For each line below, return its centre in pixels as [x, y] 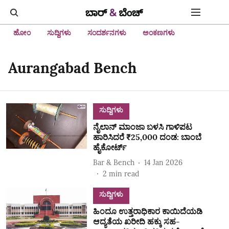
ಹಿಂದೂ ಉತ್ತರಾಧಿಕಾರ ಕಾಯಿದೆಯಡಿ [147, 211]
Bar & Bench [113, 162]
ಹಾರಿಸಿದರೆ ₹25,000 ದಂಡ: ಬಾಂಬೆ [147, 137]
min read [124, 174]
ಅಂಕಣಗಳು [159, 33]
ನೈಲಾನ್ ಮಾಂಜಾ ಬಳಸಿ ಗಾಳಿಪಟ [142, 127]
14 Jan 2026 [163, 162]
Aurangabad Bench [72, 68]
